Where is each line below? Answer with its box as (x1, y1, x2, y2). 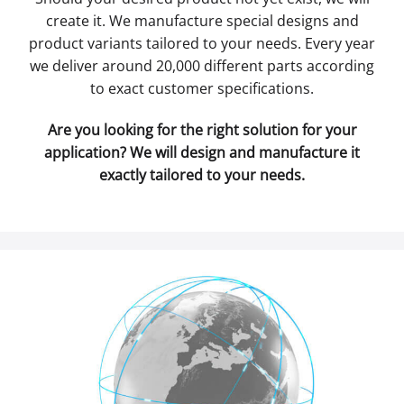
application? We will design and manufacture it (44, 142, 360, 162)
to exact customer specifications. (90, 78, 314, 98)
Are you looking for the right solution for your (47, 119, 357, 140)
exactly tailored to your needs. (99, 164, 305, 185)
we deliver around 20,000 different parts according (30, 55, 374, 76)
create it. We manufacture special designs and (45, 10, 359, 31)
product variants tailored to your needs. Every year (29, 32, 375, 53)
